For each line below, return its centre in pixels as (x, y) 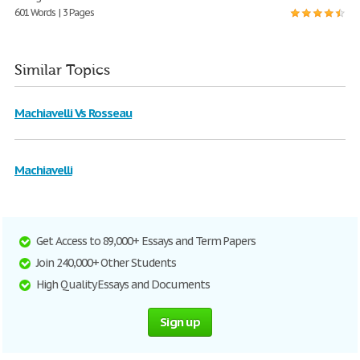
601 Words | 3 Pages (55, 13)
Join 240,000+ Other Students (106, 263)
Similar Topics (62, 71)
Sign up (180, 322)
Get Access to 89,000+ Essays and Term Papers (146, 241)
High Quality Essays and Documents (123, 285)
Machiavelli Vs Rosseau (74, 113)
